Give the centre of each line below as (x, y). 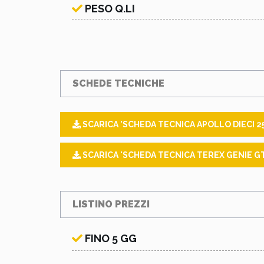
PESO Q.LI (110, 8)
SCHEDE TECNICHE (118, 83)
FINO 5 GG (111, 238)
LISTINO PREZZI (111, 204)
